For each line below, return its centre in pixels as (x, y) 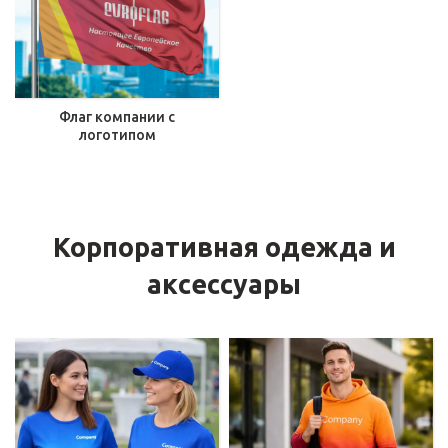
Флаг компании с (117, 117)
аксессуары (224, 284)
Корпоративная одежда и (224, 247)
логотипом (117, 135)
